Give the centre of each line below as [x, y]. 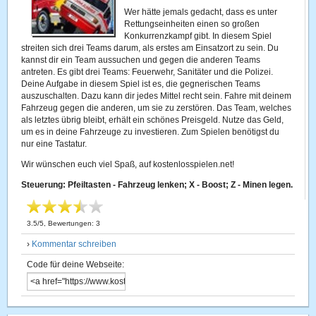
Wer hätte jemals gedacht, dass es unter [201, 12]
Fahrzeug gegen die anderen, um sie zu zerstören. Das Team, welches [157, 108]
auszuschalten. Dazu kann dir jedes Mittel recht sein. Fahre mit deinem [157, 96]
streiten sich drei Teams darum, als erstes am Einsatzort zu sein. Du [150, 48]
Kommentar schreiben [74, 244]
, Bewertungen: [70, 223]
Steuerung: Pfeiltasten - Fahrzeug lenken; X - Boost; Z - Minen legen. [157, 185]
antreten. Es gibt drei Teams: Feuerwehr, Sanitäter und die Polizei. [147, 72]
